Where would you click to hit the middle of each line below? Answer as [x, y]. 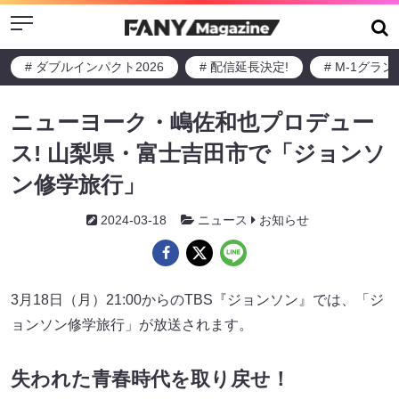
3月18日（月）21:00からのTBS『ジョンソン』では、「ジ [197, 300]
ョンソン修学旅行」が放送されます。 [132, 325]
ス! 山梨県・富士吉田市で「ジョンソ [198, 153]
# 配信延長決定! [244, 67]
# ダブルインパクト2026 [94, 67]
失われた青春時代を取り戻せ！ [151, 379]
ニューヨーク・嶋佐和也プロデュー [192, 122]
